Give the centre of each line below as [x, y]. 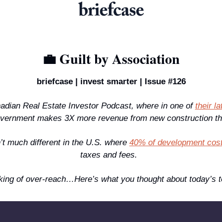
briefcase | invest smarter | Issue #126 [111, 81]
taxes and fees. [111, 155]
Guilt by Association [118, 58]
